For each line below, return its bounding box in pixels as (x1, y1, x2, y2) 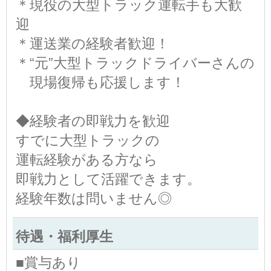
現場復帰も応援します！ (16, 74, 185, 90)
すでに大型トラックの (16, 132, 160, 148)
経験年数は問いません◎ (16, 190, 172, 206)
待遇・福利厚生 (16, 228, 113, 244)
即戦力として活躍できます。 (16, 171, 201, 187)
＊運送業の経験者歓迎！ (16, 35, 169, 51)
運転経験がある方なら (16, 151, 158, 168)
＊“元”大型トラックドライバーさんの (16, 54, 255, 71)
